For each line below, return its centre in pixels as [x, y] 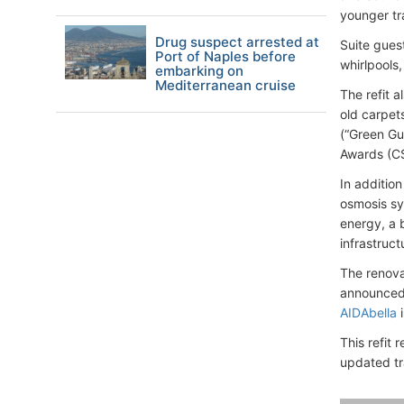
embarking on [199, 71]
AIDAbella [368, 312]
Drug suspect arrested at [237, 42]
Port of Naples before [225, 56]
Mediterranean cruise [225, 85]
